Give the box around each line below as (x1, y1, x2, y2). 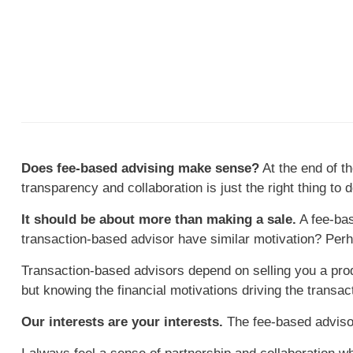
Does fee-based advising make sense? (20, 161, 259, 176)
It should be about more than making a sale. (20, 212, 296, 228)
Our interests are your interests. (20, 314, 223, 330)
